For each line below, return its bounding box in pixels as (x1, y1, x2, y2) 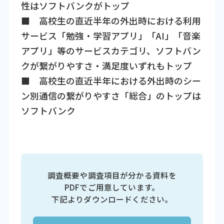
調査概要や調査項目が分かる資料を (47, 169, 177, 181)
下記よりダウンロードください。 (51, 193, 173, 205)
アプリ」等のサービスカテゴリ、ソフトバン (20, 43, 201, 57)
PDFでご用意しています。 (64, 181, 160, 193)
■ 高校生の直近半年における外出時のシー (20, 73, 201, 87)
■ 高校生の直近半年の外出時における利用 (20, 13, 201, 27)
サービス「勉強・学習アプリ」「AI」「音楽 (20, 28, 200, 42)
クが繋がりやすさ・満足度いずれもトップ (20, 58, 192, 72)
